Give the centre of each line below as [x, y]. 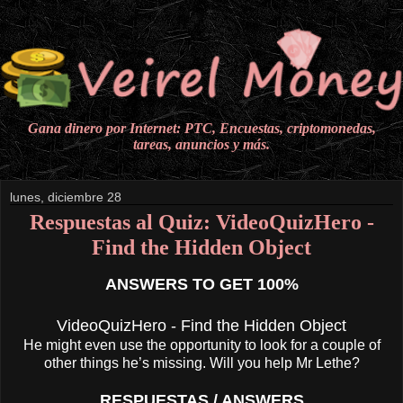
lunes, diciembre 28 [66, 197]
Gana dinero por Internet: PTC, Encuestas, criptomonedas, [201, 129]
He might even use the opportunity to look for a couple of [201, 345]
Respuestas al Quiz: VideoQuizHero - [201, 222]
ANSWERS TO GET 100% [201, 284]
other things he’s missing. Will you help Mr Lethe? [201, 363]
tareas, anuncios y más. [201, 145]
